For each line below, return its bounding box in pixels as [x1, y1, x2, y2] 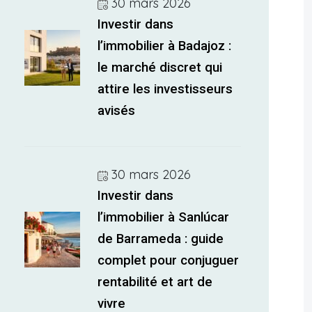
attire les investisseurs [97, 81, 233, 97]
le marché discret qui [97, 60, 223, 75]
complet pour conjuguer [97, 253, 240, 268]
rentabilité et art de [97, 274, 213, 290]
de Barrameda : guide [97, 231, 224, 247]
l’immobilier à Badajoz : [97, 38, 232, 54]
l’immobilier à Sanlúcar [97, 210, 230, 225]
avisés [97, 103, 136, 118]
